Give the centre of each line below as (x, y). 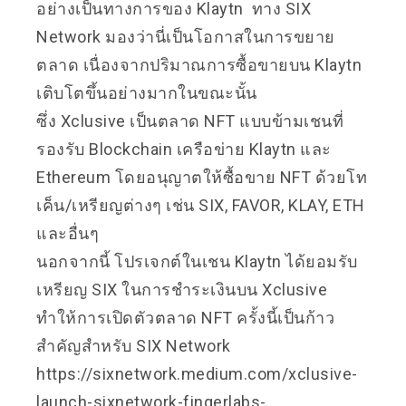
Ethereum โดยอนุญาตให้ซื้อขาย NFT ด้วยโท (202, 177)
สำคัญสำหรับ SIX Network (135, 345)
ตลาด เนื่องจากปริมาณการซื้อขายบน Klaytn (199, 64)
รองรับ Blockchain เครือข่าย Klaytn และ (184, 149)
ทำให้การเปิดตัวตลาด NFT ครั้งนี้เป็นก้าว (185, 317)
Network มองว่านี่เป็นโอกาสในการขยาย (186, 36)
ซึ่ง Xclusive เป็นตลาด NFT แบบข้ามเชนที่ (190, 121)
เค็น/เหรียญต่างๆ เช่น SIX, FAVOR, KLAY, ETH (201, 205)
